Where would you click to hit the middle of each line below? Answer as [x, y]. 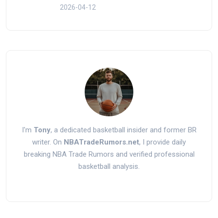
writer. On [48, 142]
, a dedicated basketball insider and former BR [123, 130]
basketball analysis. [109, 166]
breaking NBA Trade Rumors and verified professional [109, 154]
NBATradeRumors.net [101, 142]
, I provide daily [163, 142]
